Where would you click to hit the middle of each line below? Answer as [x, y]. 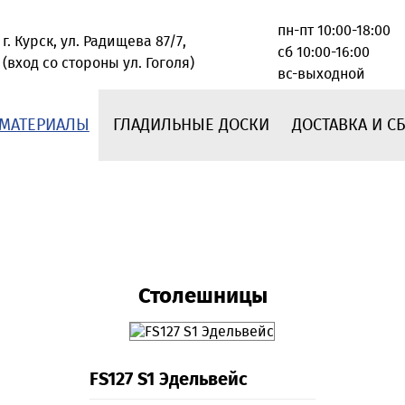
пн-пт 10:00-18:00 [334, 30]
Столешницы [202, 296]
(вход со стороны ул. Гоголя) [99, 62]
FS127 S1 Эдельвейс [168, 379]
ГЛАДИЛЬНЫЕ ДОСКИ [191, 125]
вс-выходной [321, 73]
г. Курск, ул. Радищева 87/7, [94, 41]
